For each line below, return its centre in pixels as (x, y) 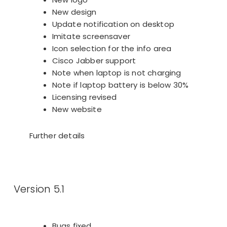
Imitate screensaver (91, 36)
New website (77, 109)
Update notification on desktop (113, 24)
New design (74, 12)
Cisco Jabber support (94, 60)
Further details (57, 136)
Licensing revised (84, 97)
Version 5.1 (39, 189)
